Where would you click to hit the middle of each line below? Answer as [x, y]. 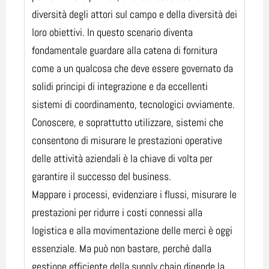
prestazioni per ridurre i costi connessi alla [117, 212]
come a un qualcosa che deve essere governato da [132, 68]
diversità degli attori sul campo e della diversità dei [134, 14]
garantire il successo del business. [101, 176]
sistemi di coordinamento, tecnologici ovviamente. [133, 104]
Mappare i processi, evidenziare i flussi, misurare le [134, 194]
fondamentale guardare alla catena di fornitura [125, 50]
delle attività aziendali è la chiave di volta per [122, 158]
